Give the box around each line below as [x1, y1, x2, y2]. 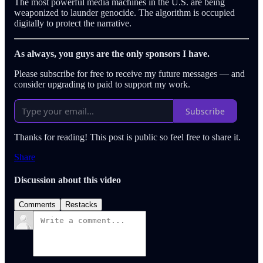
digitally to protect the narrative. [14, 18, 131, 28]
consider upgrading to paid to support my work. [14, 79, 190, 89]
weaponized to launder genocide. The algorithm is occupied [14, 8, 235, 18]
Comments [19, 200, 56, 209]
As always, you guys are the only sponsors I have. [14, 49, 210, 59]
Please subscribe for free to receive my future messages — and [14, 69, 245, 79]
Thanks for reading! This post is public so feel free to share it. [14, 132, 241, 142]
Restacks [65, 200, 97, 209]
